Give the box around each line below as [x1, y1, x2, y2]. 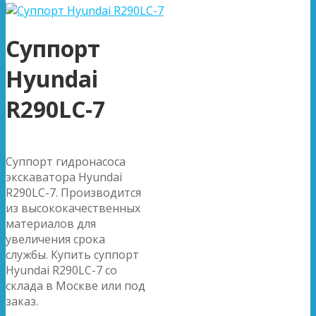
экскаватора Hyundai [6, 169, 122, 185]
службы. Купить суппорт [6, 246, 139, 262]
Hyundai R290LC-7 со [6, 262, 117, 278]
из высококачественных [6, 200, 140, 216]
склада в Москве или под [6, 277, 145, 293]
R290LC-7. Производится [6, 184, 141, 200]
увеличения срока [6, 231, 105, 247]
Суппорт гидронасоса [6, 153, 126, 169]
